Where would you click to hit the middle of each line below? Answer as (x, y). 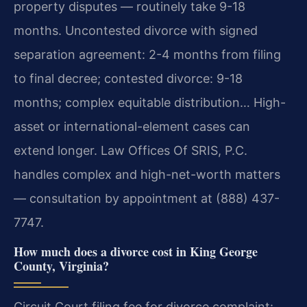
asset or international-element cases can (132, 126)
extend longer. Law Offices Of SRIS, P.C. (131, 150)
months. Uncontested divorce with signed (136, 30)
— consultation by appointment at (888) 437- (147, 198)
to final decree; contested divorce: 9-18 (128, 78)
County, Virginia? (61, 266)
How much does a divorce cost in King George (136, 251)
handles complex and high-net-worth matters (147, 174)
